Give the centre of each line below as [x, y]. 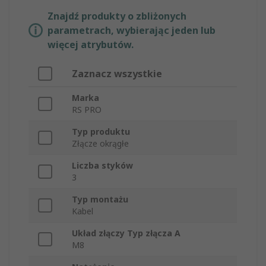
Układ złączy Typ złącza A [126, 233]
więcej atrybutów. [91, 45]
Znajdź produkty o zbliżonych [117, 16]
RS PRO [87, 110]
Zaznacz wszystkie [117, 74]
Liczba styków [102, 166]
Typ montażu [100, 199]
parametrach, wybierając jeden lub [132, 31]
